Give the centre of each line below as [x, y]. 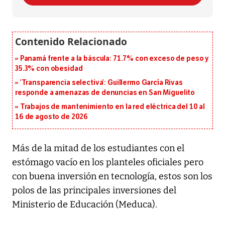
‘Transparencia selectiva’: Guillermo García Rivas [101, 82]
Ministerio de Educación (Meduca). [85, 204]
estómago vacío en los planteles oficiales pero [108, 162]
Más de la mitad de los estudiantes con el [98, 148]
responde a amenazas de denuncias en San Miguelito [105, 92]
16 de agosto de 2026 [52, 117]
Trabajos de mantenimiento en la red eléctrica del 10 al [113, 106]
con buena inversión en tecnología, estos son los [112, 176]
